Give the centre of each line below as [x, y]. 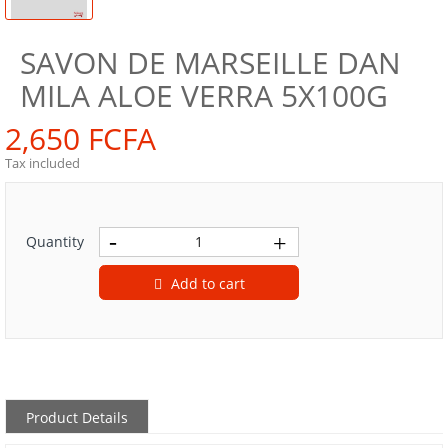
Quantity [55, 241]
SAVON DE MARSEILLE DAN [210, 62]
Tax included [42, 162]
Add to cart [207, 283]
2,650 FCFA [80, 138]
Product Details [77, 417]
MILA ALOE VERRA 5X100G [204, 95]
